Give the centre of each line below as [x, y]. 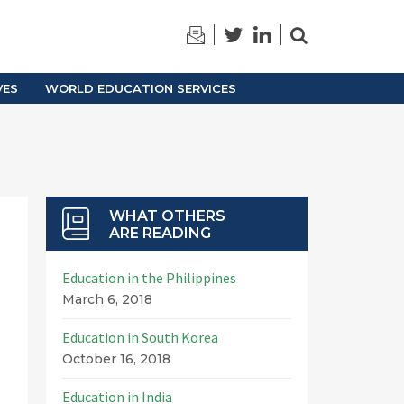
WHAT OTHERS [167, 216]
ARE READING [160, 233]
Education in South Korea [140, 337]
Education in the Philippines [149, 278]
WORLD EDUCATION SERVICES [141, 88]
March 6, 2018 [107, 299]
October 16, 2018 [116, 359]
